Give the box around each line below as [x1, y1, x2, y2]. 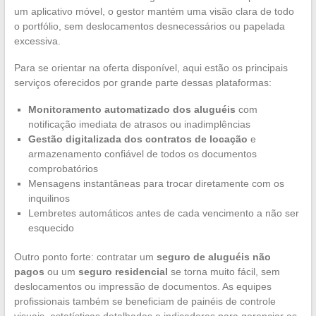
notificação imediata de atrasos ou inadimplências [28, 118, 250, 130]
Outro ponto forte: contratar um [13, 250, 157, 262]
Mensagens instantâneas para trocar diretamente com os [28, 177, 284, 189]
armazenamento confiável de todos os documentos [28, 147, 257, 159]
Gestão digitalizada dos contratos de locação [28, 133, 248, 145]
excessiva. [13, 35, 61, 47]
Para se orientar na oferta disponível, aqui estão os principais [13, 61, 288, 73]
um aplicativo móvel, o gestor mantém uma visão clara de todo [13, 5, 294, 17]
